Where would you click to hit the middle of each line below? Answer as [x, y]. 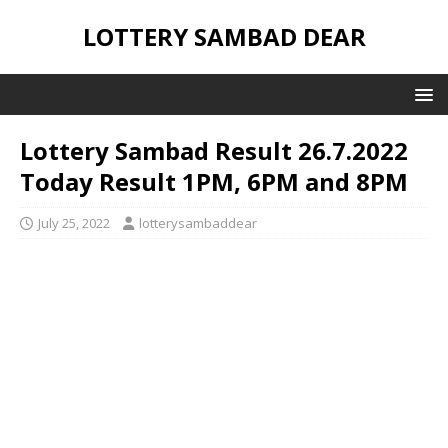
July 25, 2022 [74, 223]
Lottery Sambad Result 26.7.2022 [214, 150]
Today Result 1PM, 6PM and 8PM [214, 181]
